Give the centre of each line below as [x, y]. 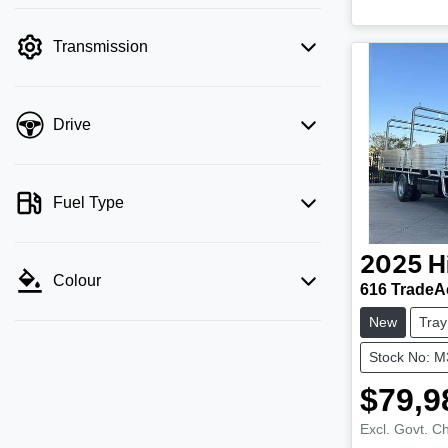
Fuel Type [88, 202]
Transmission [100, 46]
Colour [77, 280]
